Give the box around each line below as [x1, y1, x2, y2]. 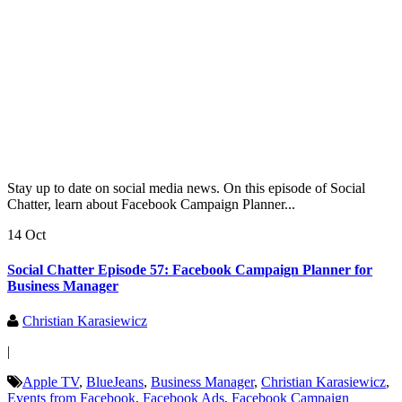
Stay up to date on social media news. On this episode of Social [7, 179, 365, 196]
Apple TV [22, 374, 79, 390]
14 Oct [7, 226, 46, 242]
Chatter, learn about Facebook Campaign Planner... [7, 196, 295, 212]
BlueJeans [86, 374, 144, 390]
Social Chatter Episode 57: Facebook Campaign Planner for [7, 262, 372, 278]
